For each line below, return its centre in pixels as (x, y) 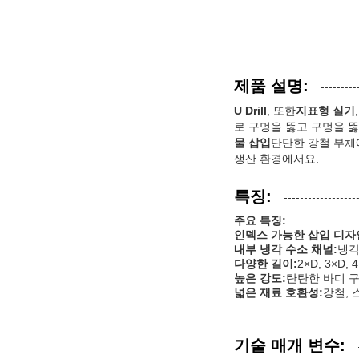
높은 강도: (260, 278)
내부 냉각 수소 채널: (286, 249)
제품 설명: (271, 85)
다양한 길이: (266, 263)
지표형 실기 (325, 110)
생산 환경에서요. (276, 158)
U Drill (250, 110)
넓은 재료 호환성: (278, 292)
